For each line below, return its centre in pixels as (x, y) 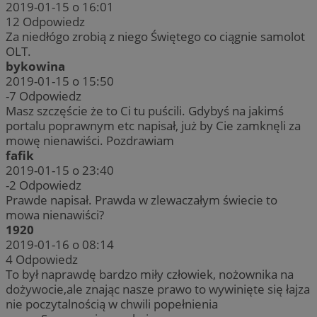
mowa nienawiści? (55, 215)
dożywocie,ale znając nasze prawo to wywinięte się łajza (158, 289)
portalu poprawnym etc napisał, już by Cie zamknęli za (153, 126)
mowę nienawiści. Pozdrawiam (90, 141)
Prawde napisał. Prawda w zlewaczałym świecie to (142, 200)
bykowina (35, 67)
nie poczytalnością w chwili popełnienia (112, 304)
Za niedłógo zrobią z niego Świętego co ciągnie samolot (155, 37)
